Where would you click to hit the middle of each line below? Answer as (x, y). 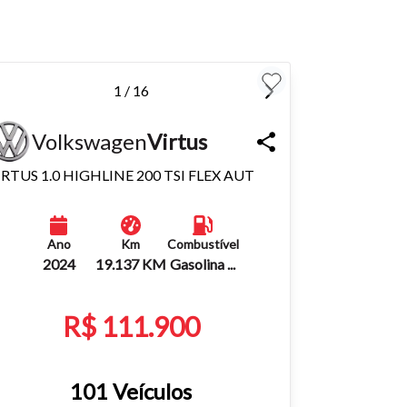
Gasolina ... (203, 263)
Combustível (203, 243)
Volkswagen (89, 141)
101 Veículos (131, 391)
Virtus (177, 141)
